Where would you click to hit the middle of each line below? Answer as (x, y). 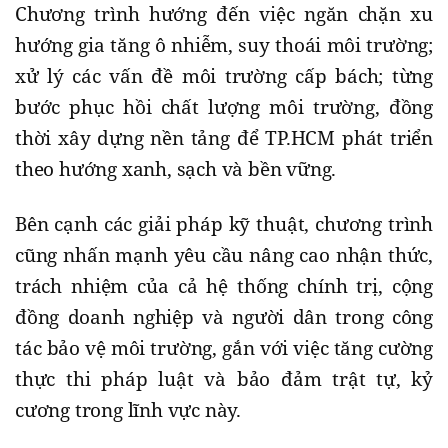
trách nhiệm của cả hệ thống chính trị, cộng (224, 286)
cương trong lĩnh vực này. (128, 410)
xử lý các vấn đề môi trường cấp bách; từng (224, 76)
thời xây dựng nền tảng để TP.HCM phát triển (224, 138)
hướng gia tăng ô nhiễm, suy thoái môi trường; (224, 45)
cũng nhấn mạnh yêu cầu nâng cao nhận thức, (224, 255)
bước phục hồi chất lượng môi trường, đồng (224, 107)
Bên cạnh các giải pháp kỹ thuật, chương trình (224, 224)
